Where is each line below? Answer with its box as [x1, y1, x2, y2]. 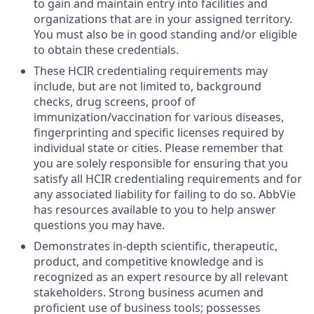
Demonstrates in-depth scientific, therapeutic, [34, 238, 278, 254]
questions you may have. [34, 217, 165, 233]
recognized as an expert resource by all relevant [34, 268, 288, 285]
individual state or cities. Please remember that [34, 139, 283, 156]
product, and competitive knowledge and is [34, 253, 264, 269]
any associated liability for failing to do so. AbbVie [34, 186, 296, 202]
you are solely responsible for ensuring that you [34, 155, 288, 171]
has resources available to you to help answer [34, 201, 276, 217]
